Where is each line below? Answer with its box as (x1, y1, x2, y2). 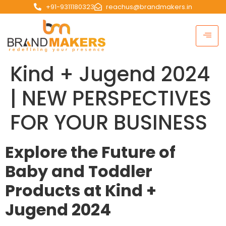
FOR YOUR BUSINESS (10, 108, 207, 137)
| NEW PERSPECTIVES (10, 84, 211, 113)
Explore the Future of (5, 141, 176, 164)
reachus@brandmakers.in (106, 2, 193, 12)
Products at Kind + (5, 179, 156, 202)
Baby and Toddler (5, 160, 152, 183)
